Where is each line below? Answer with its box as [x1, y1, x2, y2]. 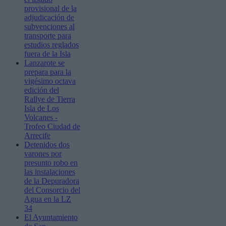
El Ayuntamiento [24, 212, 78, 221]
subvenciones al [24, 22, 75, 31]
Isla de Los [24, 103, 59, 112]
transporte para [24, 31, 71, 40]
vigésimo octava [24, 76, 76, 85]
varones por [24, 149, 62, 158]
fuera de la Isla [24, 49, 71, 58]
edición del [24, 85, 59, 94]
